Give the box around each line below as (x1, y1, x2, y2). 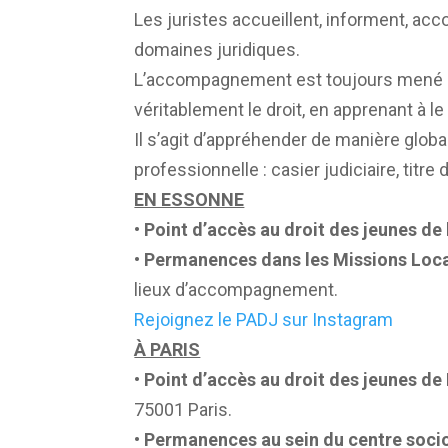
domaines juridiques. (134, 38, 301, 60)
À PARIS (134, 338, 201, 360)
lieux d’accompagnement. (134, 278, 339, 300)
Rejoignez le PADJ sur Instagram (134, 308, 394, 330)
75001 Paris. (134, 398, 233, 420)
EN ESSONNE (134, 188, 245, 210)
